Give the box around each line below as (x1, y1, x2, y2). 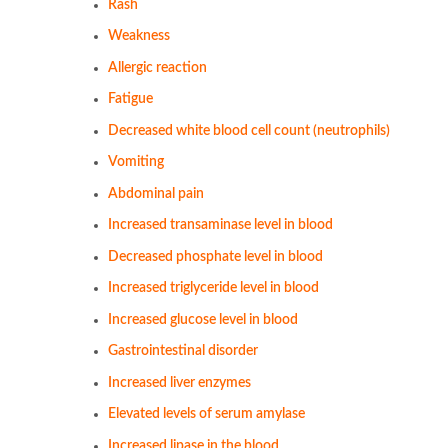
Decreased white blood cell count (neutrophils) (108, 123, 390, 138)
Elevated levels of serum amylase (108, 407, 305, 422)
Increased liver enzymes (108, 375, 251, 390)
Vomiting (108, 155, 164, 170)
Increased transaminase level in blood (108, 218, 333, 233)
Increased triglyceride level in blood (108, 281, 319, 296)
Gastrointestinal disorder (108, 344, 258, 359)
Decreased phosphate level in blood (108, 249, 323, 264)
